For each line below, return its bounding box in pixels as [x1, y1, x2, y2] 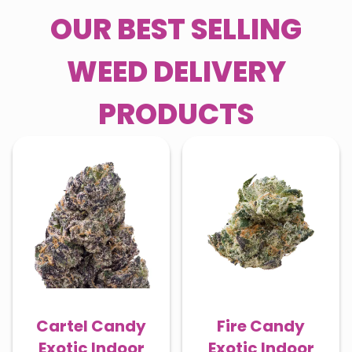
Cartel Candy [36, 315, 146, 337]
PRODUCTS [98, 94, 254, 134]
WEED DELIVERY [66, 52, 286, 92]
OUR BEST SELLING [50, 9, 302, 49]
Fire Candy [217, 315, 305, 337]
